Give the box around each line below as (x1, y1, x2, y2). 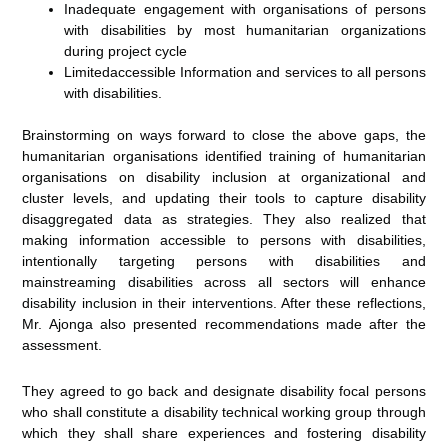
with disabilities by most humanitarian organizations (64, 22, 426, 38)
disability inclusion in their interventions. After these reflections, (22, 295, 426, 311)
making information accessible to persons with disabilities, (22, 232, 426, 248)
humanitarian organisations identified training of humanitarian (22, 148, 426, 164)
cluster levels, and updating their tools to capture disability (22, 190, 426, 206)
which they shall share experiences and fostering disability (22, 424, 426, 441)
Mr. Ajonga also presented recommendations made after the (22, 316, 426, 332)
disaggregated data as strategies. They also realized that (22, 211, 426, 227)
